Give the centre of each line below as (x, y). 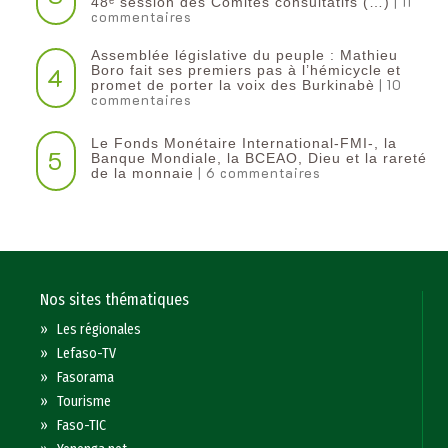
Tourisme (84, 402)
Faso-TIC (82, 426)
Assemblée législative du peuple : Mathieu (244, 55)
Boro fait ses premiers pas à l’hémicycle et (245, 70)
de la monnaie (142, 173)
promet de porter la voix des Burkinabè (232, 85)
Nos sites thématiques (115, 300)
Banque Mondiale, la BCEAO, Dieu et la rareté (258, 158)
